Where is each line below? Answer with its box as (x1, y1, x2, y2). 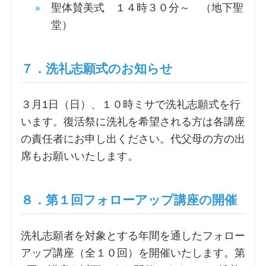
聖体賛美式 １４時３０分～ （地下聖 (50, 2, 243, 14)
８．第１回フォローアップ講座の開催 (20, 193, 237, 207)
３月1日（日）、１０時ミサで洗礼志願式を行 (20, 99, 240, 111)
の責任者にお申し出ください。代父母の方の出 (20, 133, 245, 145)
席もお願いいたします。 (20, 150, 138, 163)
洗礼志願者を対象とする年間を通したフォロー (20, 230, 245, 242)
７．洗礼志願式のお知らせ (20, 62, 173, 76)
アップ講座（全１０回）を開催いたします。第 (20, 247, 245, 259)
